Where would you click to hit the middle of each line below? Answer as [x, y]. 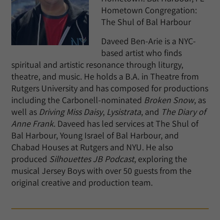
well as [25, 112]
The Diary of [183, 112]
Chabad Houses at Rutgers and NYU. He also [92, 147]
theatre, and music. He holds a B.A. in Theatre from [105, 76]
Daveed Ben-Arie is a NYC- [149, 41]
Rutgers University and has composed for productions [110, 88]
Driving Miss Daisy [71, 112]
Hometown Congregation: [149, 10]
